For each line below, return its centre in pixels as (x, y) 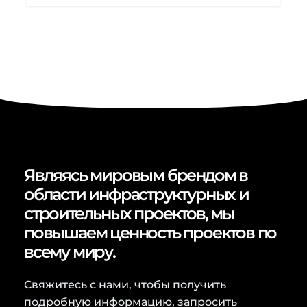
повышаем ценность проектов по (150, 233)
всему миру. (70, 252)
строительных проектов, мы (129, 213)
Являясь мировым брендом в (136, 175)
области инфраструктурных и (136, 194)
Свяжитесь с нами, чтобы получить (125, 285)
